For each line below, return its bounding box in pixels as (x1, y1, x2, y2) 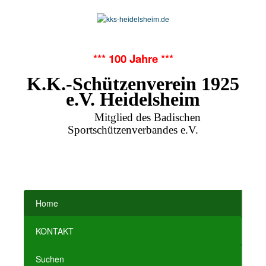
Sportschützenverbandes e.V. (68, 123, 198, 136)
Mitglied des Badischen (94, 111, 201, 123)
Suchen (36, 253, 64, 265)
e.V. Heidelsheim (66, 88, 200, 110)
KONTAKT (36, 225, 74, 237)
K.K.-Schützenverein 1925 (27, 73, 239, 94)
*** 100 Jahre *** (93, 50, 173, 66)
